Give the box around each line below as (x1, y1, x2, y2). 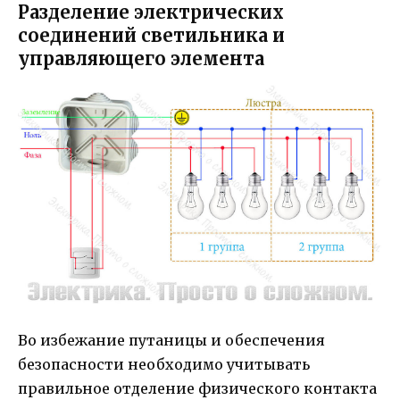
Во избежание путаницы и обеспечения (18, 330, 325, 349)
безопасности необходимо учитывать (18, 354, 310, 373)
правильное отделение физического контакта (18, 379, 377, 397)
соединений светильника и (18, 24, 285, 47)
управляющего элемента (18, 47, 264, 71)
